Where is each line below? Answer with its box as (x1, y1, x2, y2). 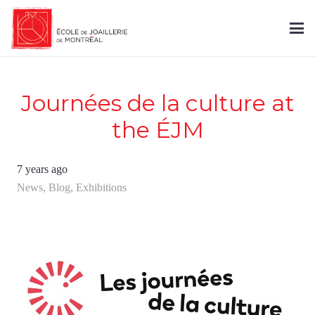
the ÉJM (111, 116, 204, 143)
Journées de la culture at (20, 89, 295, 117)
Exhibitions (76, 181, 127, 193)
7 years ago (17, 163, 67, 175)
